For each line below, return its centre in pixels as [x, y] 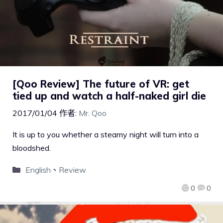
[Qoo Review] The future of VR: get [101, 84]
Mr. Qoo [93, 113]
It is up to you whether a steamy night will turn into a [106, 134]
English [38, 169]
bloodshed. [32, 148]
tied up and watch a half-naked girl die [109, 96]
